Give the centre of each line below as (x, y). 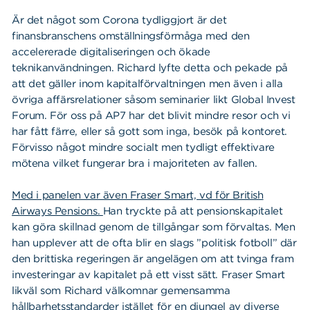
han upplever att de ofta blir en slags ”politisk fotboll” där (154, 243)
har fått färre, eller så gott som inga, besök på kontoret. (149, 131)
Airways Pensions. (57, 211)
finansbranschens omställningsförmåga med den (131, 36)
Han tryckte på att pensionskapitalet (193, 211)
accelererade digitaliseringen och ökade (111, 52)
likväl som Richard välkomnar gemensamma (121, 290)
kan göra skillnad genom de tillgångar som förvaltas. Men (154, 227)
